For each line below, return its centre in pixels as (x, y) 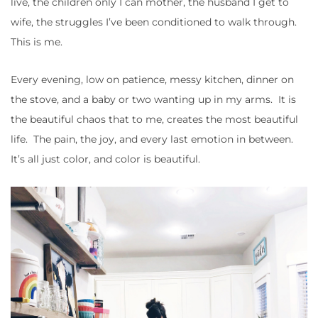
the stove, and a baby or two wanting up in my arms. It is (153, 100)
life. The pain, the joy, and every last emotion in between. (153, 139)
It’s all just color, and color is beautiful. (105, 159)
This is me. (37, 42)
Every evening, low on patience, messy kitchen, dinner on (152, 80)
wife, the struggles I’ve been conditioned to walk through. (155, 22)
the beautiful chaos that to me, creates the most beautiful (154, 120)
